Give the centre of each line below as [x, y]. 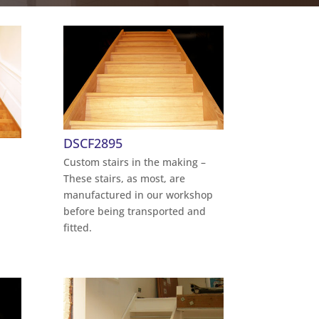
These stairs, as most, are [125, 179]
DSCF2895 [93, 143]
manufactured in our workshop [138, 195]
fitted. [78, 228]
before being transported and [135, 211]
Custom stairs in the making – [135, 162]
